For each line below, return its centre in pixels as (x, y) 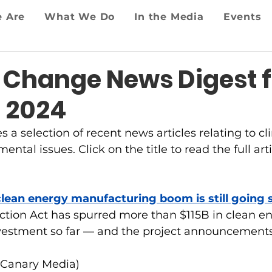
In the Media (169, 17)
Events (242, 17)
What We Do (80, 17)
